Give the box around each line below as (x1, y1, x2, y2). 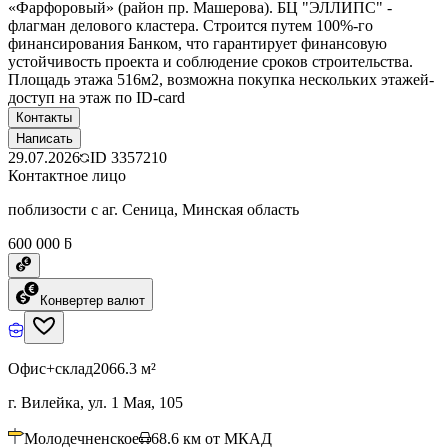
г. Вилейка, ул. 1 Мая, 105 (8, 393, 183, 411)
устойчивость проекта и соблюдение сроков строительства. (8, 52, 413, 70)
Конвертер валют (40, 292, 145, 308)
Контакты (16, 109, 72, 125)
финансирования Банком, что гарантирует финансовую (8, 34, 387, 52)
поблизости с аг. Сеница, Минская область (8, 200, 299, 218)
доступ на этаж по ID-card (8, 88, 185, 106)
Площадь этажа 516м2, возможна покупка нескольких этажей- (8, 70, 434, 88)
